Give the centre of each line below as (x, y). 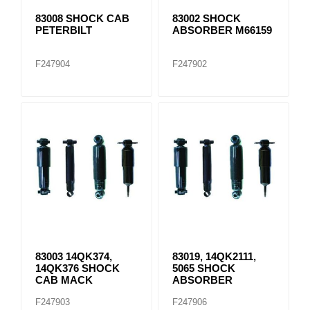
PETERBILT (64, 30)
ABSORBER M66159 (222, 30)
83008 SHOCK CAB (82, 18)
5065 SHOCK (203, 268)
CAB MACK (64, 280)
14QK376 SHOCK (77, 268)
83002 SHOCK (206, 18)
